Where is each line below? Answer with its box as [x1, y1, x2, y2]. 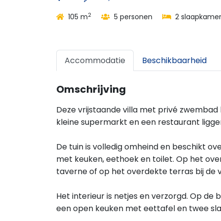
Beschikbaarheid [142, 55, 207, 66]
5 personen [112, 12, 152, 22]
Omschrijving [56, 82, 126, 96]
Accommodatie [65, 55, 125, 66]
